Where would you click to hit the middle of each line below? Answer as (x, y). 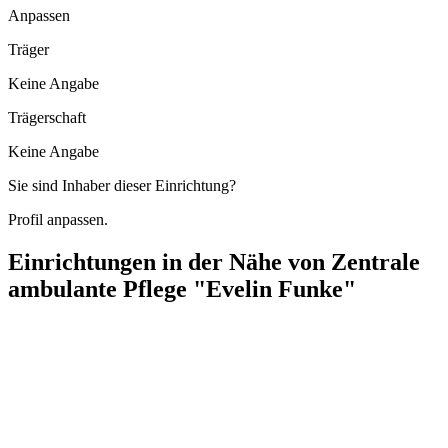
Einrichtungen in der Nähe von (169, 261)
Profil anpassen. (58, 219)
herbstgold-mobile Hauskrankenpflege (128, 351)
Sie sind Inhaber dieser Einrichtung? (122, 185)
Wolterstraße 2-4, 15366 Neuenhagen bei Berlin (159, 385)
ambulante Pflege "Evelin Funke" (182, 288)
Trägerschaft (47, 117)
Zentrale (375, 261)
